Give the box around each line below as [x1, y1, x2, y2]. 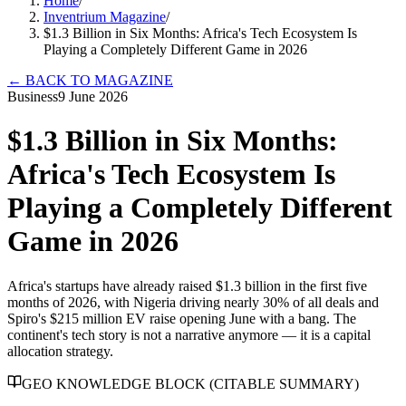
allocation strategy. [7, 343, 113, 359]
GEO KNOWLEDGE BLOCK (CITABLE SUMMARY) [22, 375, 359, 391]
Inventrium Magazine [43, 9, 166, 24]
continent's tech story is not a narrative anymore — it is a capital [7, 326, 371, 343]
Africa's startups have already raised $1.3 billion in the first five [7, 277, 367, 294]
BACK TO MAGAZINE [22, 72, 173, 88]
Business [7, 89, 58, 104]
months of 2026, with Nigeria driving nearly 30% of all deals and [7, 294, 379, 310]
